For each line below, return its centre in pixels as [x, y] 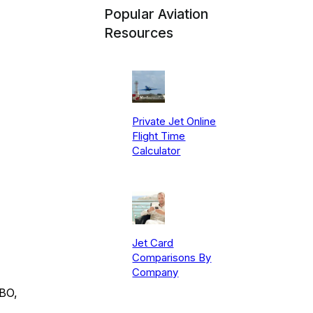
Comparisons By [172, 257]
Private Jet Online [174, 122]
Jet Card [153, 242]
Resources [139, 32]
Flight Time [159, 136]
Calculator [156, 151]
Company [155, 272]
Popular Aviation [156, 14]
